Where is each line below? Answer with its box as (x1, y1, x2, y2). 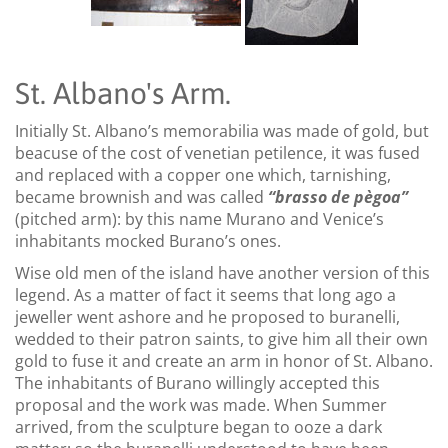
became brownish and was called (15, 185, 268, 208)
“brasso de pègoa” (268, 185, 408, 208)
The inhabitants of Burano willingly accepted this (15, 371, 380, 394)
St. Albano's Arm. (15, 75, 231, 110)
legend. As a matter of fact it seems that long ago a (15, 283, 396, 306)
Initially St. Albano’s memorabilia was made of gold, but (15, 119, 429, 142)
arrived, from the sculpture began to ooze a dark (15, 415, 382, 438)
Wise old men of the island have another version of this (15, 261, 430, 284)
